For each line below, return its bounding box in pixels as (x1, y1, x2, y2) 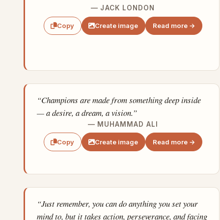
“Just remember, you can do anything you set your (37, 197, 198, 209)
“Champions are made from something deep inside (37, 94, 201, 106)
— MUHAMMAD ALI (87, 120, 158, 128)
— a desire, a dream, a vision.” (37, 107, 137, 118)
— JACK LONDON (91, 4, 155, 12)
